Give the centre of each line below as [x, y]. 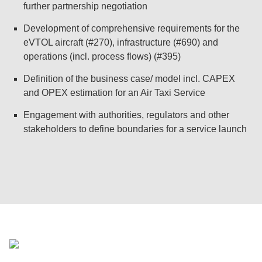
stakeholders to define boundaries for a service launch [135, 129]
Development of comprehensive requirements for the [132, 28]
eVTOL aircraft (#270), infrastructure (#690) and [121, 42]
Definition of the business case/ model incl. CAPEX [129, 79]
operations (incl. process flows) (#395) [102, 56]
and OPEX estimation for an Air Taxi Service [114, 93]
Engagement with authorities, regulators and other [126, 115]
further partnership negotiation [85, 6]
